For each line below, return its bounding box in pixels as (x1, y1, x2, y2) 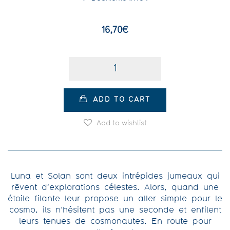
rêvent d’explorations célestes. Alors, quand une (11, 184, 219, 192)
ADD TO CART (93, 96, 150, 104)
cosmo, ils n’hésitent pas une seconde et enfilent (9, 206, 221, 215)
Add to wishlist (96, 120, 147, 127)
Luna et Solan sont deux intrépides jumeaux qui (10, 172, 220, 181)
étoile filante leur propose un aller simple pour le (8, 195, 222, 203)
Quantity (68, 56, 99, 64)
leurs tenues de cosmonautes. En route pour (18, 218, 212, 226)
